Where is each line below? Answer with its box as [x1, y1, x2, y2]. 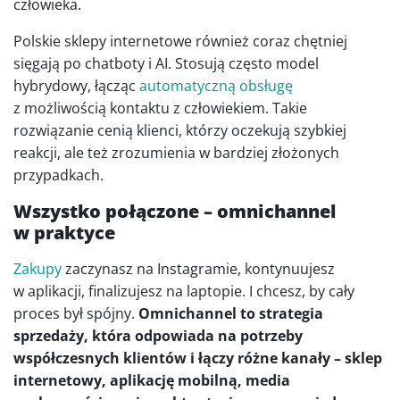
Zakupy [13, 259, 65, 279]
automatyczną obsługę [139, 76, 293, 96]
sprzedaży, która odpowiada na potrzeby [13, 326, 303, 346]
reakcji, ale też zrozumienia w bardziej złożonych [13, 143, 339, 163]
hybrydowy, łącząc [13, 76, 139, 96]
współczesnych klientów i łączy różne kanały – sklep [13, 348, 382, 369]
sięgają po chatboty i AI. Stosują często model [13, 54, 319, 74]
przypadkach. [13, 165, 104, 186]
